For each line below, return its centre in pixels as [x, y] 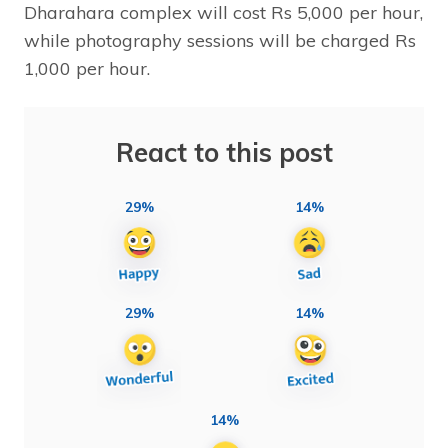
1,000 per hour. [87, 68]
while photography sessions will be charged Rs [220, 40]
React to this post [224, 152]
